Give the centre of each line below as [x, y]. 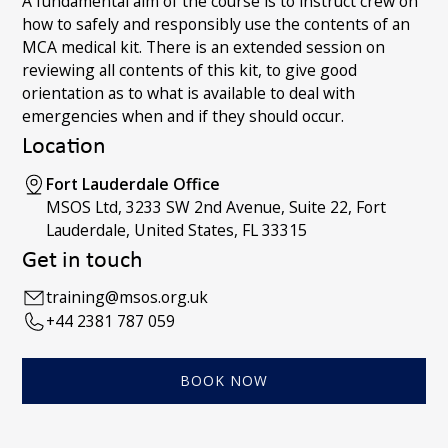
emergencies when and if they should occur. [183, 115]
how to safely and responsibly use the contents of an [216, 23]
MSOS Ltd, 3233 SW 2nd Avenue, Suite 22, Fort [216, 206]
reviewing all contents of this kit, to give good [190, 69]
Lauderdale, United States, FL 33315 [176, 229]
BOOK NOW [224, 380]
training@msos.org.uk [127, 297]
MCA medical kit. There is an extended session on [204, 46]
